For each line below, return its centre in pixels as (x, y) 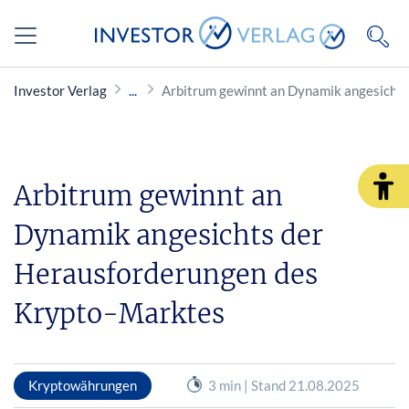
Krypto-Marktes (119, 314)
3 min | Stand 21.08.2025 (283, 385)
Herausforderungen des (166, 274)
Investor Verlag (60, 90)
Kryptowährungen (83, 385)
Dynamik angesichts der (168, 235)
